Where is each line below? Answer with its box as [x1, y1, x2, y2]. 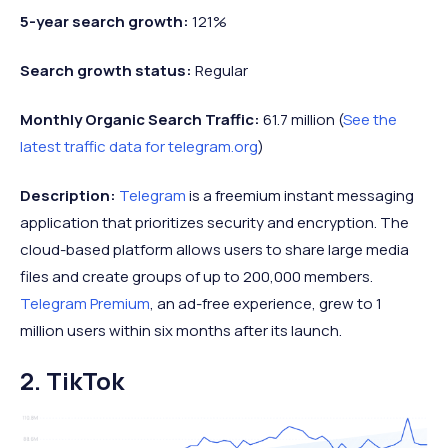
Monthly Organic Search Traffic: [20, 109, 263, 131]
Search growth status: [20, 60, 195, 82]
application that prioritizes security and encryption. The [20, 212, 409, 234]
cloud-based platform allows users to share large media [20, 239, 409, 261]
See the [343, 109, 397, 131]
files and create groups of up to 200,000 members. [20, 266, 373, 288]
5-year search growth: [20, 11, 192, 33]
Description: [20, 185, 119, 207]
